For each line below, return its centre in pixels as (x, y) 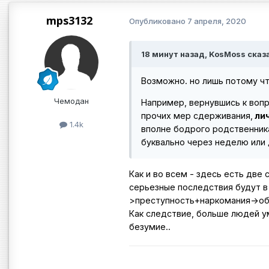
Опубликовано (158, 21)
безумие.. (150, 226)
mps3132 (69, 20)
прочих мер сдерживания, (197, 116)
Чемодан (71, 101)
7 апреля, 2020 (217, 21)
